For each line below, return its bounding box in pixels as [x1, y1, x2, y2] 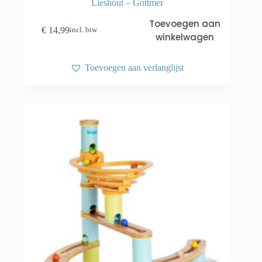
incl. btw [70, 26, 98, 35]
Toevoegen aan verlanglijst [85, 62, 184, 73]
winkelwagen [155, 30, 214, 43]
